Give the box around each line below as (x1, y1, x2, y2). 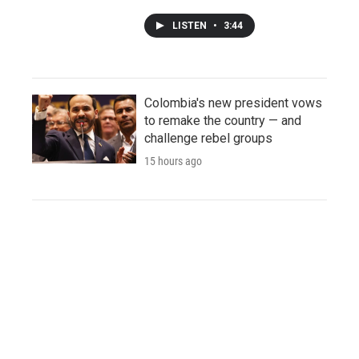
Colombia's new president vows (144, 95, 322, 111)
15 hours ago (144, 154, 202, 167)
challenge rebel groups (144, 130, 272, 146)
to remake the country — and (144, 112, 301, 128)
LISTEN (172, 19, 209, 31)
